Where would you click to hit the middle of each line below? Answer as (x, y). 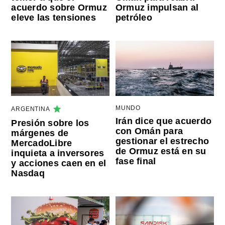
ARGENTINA (31, 109)
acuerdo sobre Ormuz (59, 8)
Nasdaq (28, 173)
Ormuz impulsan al (157, 8)
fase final (136, 161)
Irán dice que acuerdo (163, 121)
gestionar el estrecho (162, 141)
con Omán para (149, 131)
